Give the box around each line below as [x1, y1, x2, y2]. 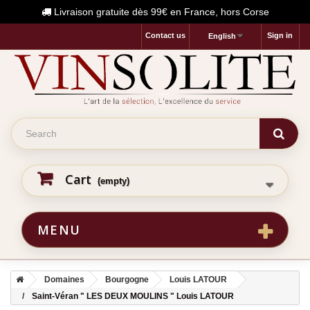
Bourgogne [105, 274, 149, 284]
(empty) [98, 175, 129, 186]
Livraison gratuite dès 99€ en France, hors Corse [51, 6, 269, 17]
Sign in [267, 31, 293, 39]
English [208, 32, 236, 40]
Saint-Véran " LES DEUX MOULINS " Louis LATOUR [32, 291, 234, 301]
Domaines [44, 274, 84, 284]
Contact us [145, 31, 185, 39]
